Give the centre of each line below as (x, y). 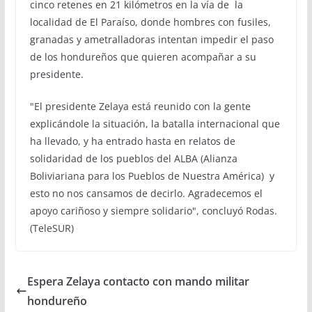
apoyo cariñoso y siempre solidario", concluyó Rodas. (153, 210)
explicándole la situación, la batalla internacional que (155, 123)
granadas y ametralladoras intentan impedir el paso (151, 39)
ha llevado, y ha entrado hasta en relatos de (132, 141)
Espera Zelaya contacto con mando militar (138, 281)
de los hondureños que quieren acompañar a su (143, 56)
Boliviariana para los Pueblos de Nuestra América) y (152, 175)
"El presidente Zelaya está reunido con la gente (140, 106)
